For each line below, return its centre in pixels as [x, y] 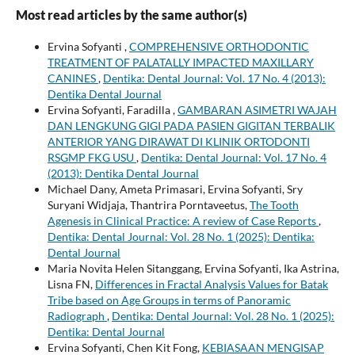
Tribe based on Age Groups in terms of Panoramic [169, 300]
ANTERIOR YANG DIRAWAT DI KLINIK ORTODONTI [178, 141]
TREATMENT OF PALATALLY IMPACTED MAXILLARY [180, 62]
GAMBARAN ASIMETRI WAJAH [257, 109]
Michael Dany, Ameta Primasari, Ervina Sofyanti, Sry [175, 189]
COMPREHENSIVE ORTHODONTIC [219, 46]
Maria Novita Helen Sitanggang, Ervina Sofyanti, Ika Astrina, [193, 268]
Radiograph [77, 315]
